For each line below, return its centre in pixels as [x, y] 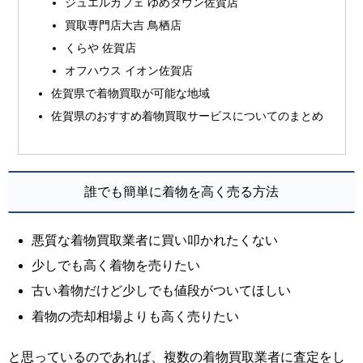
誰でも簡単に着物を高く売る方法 [181, 191]
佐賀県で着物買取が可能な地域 [130, 93]
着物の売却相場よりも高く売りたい [136, 316]
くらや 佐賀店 [101, 48]
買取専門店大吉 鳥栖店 [124, 26]
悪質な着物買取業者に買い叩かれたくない [155, 241]
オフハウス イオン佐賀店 [129, 70]
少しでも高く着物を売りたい [116, 266]
